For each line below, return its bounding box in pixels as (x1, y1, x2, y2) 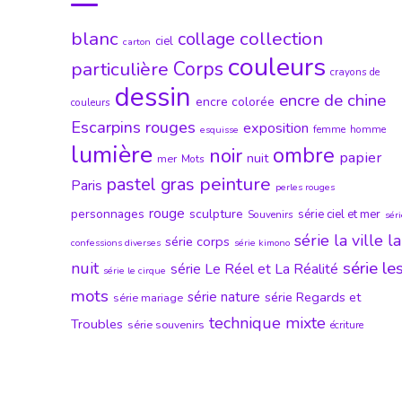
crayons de (330, 64, 380, 79)
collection (240, 25, 323, 51)
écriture (330, 317, 363, 332)
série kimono (234, 235, 290, 249)
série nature (188, 287, 260, 306)
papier (339, 146, 381, 168)
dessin (115, 78, 191, 115)
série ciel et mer (298, 205, 380, 223)
